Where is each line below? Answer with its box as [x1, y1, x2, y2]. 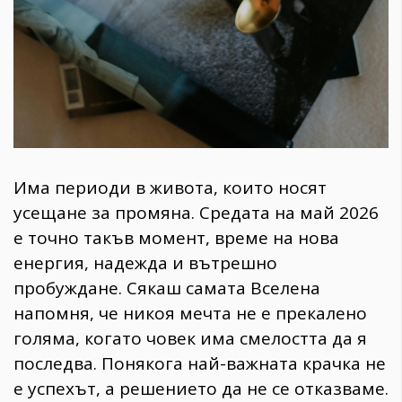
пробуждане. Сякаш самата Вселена [13, 276, 320, 300]
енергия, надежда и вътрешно [13, 251, 277, 275]
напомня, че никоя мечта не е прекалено [13, 301, 367, 325]
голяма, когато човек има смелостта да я [13, 327, 367, 350]
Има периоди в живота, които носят [13, 176, 327, 199]
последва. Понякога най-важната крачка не [13, 352, 386, 375]
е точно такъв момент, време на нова [13, 226, 339, 249]
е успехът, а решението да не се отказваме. [13, 377, 389, 400]
